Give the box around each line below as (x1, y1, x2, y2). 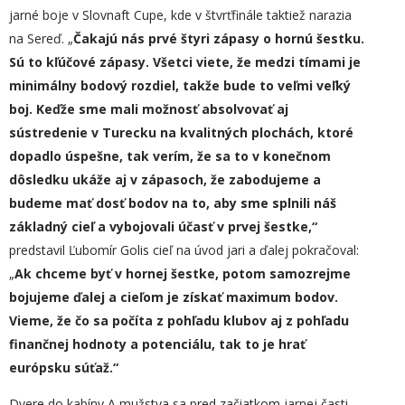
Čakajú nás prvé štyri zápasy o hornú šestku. (73, 30, 364, 47)
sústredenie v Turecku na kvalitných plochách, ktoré (9, 124, 353, 141)
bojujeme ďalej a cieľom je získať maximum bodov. (9, 288, 338, 306)
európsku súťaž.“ (9, 359, 118, 376)
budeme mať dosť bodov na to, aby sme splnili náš (9, 194, 336, 212)
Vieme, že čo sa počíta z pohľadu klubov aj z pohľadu (9, 312, 349, 329)
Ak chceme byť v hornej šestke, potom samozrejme (14, 265, 351, 282)
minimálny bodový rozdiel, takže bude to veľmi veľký (9, 77, 351, 94)
